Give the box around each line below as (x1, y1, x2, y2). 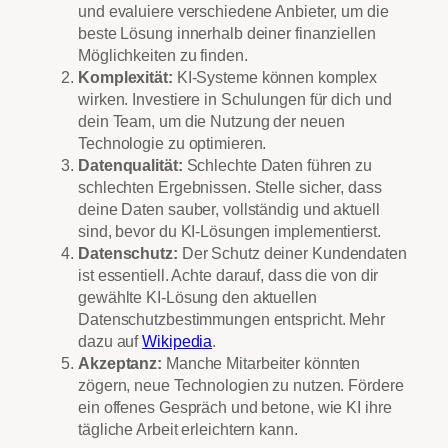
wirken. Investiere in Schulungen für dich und (78, 90, 392, 109)
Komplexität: (78, 68, 173, 87)
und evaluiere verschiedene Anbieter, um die (78, 2, 389, 21)
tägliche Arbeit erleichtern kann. (78, 420, 298, 439)
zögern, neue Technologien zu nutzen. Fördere (78, 376, 404, 395)
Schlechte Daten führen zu (182, 156, 373, 175)
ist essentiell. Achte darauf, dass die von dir (78, 266, 379, 285)
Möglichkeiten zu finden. (78, 46, 248, 65)
